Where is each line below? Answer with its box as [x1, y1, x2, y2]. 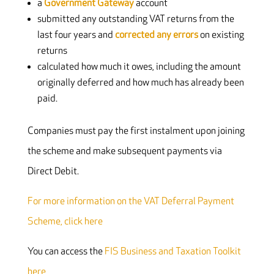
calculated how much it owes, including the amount [37, 61, 241, 73]
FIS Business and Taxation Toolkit [104, 246, 241, 258]
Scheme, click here [27, 216, 103, 228]
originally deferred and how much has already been [37, 77, 244, 89]
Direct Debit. [27, 166, 79, 178]
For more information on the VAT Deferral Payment [27, 196, 234, 208]
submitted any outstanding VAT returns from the [37, 13, 234, 26]
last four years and [37, 29, 115, 42]
